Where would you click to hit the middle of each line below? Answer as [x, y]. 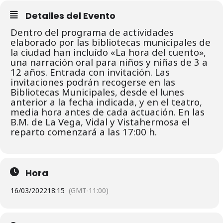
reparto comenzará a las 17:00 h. [84, 131]
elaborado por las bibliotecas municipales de [111, 42]
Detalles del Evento [70, 15]
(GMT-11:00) [89, 190]
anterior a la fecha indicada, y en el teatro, [106, 102]
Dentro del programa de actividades [92, 32]
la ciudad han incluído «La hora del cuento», [108, 52]
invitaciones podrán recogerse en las [93, 82]
